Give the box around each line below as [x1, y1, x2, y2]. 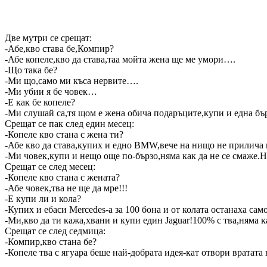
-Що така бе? [5, 64, 57, 75]
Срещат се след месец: [5, 161, 95, 172]
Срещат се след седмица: [5, 225, 105, 236]
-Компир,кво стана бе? [5, 236, 97, 247]
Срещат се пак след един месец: [5, 118, 134, 129]
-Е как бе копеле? [5, 97, 75, 107]
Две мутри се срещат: [5, 32, 92, 43]
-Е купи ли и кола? [5, 193, 81, 204]
